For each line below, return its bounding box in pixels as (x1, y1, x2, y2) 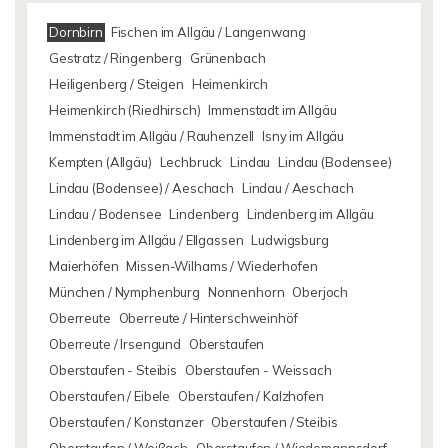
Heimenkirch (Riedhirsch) (49, 102, 201, 118)
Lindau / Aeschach (241, 180, 354, 196)
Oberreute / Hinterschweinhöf (118, 310, 298, 326)
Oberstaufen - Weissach (184, 362, 332, 378)
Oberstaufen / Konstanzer (49, 414, 204, 430)
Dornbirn (49, 24, 103, 40)
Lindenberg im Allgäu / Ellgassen (49, 232, 244, 248)
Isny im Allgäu (262, 128, 345, 144)
